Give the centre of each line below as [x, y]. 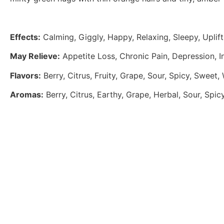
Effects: [25, 37]
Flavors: [25, 75]
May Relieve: [35, 56]
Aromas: [27, 95]
